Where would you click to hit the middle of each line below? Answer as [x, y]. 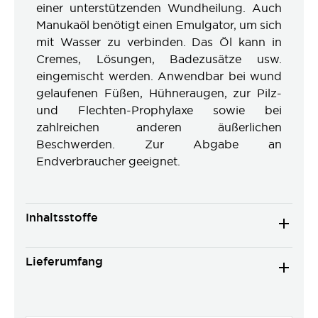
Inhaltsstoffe [62, 218]
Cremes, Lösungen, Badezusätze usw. [159, 59]
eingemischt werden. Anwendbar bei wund [159, 76]
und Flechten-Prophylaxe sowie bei [159, 110]
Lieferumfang [64, 262]
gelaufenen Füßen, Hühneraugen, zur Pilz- [159, 93]
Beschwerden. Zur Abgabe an [159, 144]
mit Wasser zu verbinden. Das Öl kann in [159, 42]
